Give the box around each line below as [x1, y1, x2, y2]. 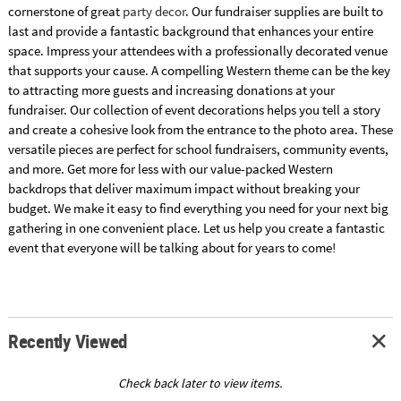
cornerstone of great [7, 3, 123, 21]
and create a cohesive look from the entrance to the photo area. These [7, 121, 393, 139]
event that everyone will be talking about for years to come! [7, 239, 336, 257]
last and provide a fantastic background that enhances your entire [7, 22, 373, 40]
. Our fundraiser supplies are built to [184, 3, 383, 21]
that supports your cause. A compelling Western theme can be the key [7, 62, 390, 80]
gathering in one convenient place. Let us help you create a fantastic [7, 219, 385, 237]
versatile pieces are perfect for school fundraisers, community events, [7, 141, 388, 158]
